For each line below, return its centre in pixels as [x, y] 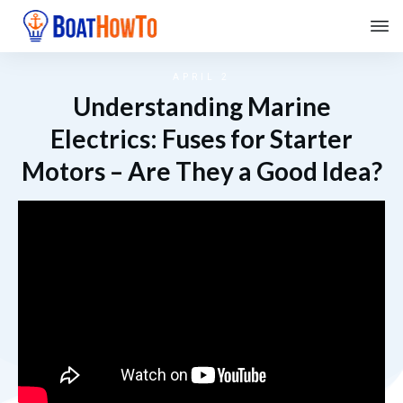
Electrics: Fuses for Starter [201, 139]
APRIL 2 [201, 77]
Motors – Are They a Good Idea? [201, 171]
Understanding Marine [201, 107]
